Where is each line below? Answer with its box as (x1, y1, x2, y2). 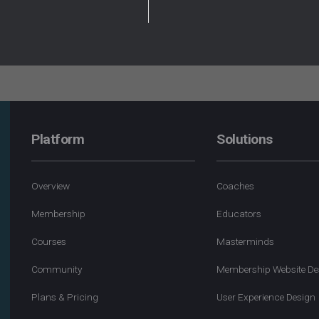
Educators (216, 208, 261, 219)
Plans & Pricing (31, 291, 98, 303)
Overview (31, 180, 70, 192)
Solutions (216, 131, 273, 147)
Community (31, 263, 82, 275)
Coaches (216, 180, 254, 192)
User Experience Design (216, 291, 315, 303)
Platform (31, 131, 85, 147)
